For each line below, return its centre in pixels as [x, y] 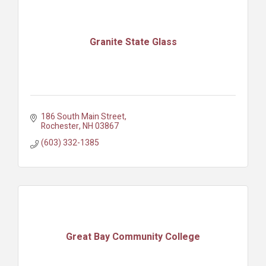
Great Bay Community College [133, 237]
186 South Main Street [83, 116]
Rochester [60, 126]
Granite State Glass [133, 42]
